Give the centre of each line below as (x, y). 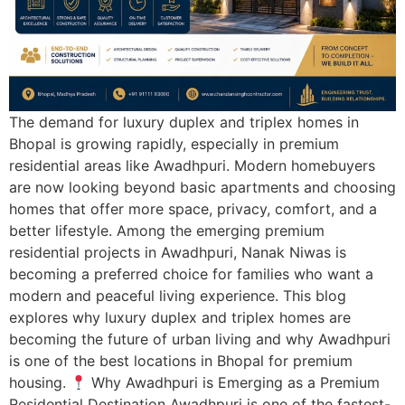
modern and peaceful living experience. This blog (178, 295)
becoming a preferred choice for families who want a (191, 273)
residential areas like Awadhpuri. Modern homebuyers (192, 165)
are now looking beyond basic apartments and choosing (202, 187)
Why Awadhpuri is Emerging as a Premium (234, 382)
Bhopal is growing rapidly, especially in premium (174, 143)
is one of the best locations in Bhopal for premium (181, 360)
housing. (40, 382)
